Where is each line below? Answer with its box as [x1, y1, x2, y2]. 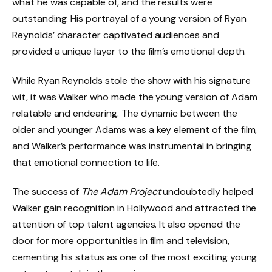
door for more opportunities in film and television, [12, 234, 229, 247]
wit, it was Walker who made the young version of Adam [12, 90, 257, 104]
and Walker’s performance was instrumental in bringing [12, 140, 251, 153]
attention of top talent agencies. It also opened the [12, 217, 240, 231]
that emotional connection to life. [12, 156, 160, 169]
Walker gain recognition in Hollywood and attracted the [12, 201, 257, 214]
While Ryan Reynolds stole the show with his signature [12, 74, 251, 87]
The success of [12, 185, 82, 198]
